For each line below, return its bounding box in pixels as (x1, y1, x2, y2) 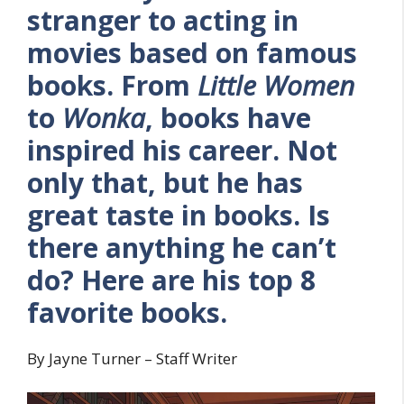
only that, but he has (27, 163, 303, 201)
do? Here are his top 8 (27, 261, 316, 298)
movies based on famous (27, 33, 357, 71)
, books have (145, 98, 311, 136)
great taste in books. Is (27, 196, 330, 234)
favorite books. (27, 293, 227, 331)
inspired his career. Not (27, 131, 337, 169)
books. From (27, 66, 197, 104)
